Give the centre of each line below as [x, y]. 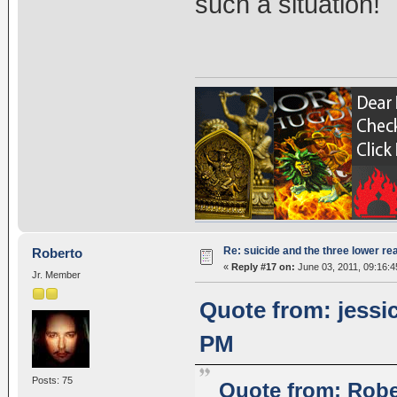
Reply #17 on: [263, 267]
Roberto [58, 253]
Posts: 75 [52, 380]
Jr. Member [56, 275]
